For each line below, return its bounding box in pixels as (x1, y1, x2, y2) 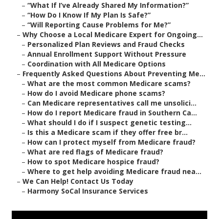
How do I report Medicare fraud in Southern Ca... (27, 108, 197, 118)
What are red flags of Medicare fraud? (27, 147, 163, 157)
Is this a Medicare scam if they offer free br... (27, 128, 188, 137)
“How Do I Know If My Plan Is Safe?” (27, 10, 151, 20)
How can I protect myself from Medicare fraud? (27, 137, 196, 147)
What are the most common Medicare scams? (27, 79, 191, 88)
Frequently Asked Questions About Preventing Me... (22, 69, 205, 79)
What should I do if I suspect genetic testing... (27, 118, 192, 128)
